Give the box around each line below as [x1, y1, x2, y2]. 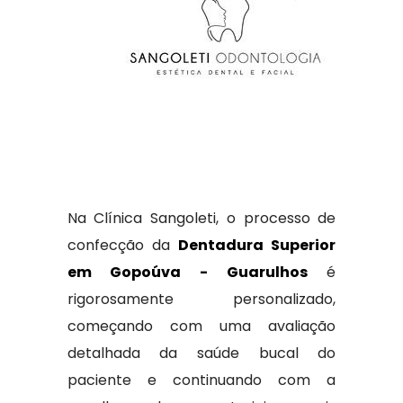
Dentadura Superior [178, 235, 336, 255]
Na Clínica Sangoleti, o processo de [67, 208, 336, 228]
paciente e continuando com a [67, 370, 336, 390]
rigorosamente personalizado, [67, 289, 336, 309]
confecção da [67, 235, 179, 255]
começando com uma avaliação [67, 316, 336, 336]
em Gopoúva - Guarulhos [67, 262, 308, 282]
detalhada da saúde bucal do [67, 343, 336, 363]
